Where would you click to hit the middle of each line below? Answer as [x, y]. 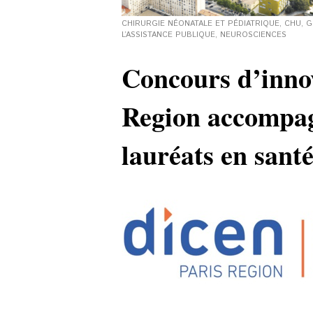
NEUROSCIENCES [253, 35]
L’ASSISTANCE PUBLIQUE [168, 35]
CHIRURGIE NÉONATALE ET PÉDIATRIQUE [201, 24]
